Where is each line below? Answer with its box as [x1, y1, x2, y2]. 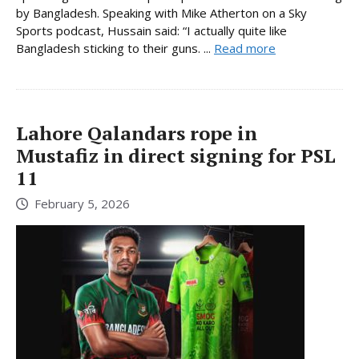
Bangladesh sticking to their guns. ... [16, 39, 214, 56]
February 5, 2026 [34, 196, 130, 212]
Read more [214, 39, 276, 56]
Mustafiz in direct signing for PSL [16, 142, 336, 168]
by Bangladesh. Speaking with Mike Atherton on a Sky [16, 4, 307, 21]
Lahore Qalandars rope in [16, 119, 257, 146]
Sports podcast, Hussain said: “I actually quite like [16, 22, 287, 38]
